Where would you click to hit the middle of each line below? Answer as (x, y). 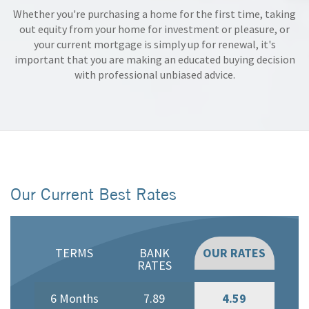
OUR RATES (235, 252)
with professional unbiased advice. (154, 74)
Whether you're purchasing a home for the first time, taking (154, 13)
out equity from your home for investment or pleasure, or (154, 29)
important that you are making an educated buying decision (154, 59)
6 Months (74, 298)
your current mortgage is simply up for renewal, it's (154, 44)
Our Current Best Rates (93, 193)
